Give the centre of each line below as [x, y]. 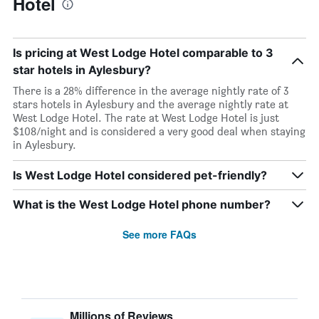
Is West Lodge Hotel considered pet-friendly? [140, 175]
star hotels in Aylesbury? [82, 70]
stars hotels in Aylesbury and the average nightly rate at [151, 104]
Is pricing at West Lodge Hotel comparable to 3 [143, 53]
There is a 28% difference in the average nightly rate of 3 [151, 91]
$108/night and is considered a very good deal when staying [159, 131]
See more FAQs [159, 234]
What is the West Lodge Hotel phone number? [142, 204]
